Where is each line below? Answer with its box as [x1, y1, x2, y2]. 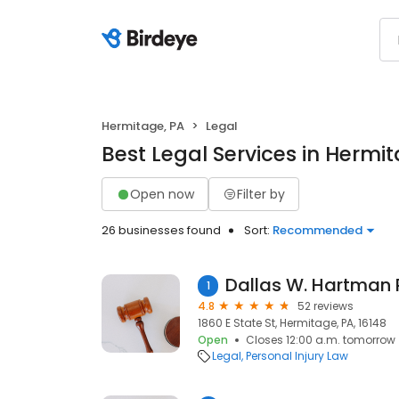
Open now [130, 184, 194, 203]
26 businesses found [102, 222, 221, 239]
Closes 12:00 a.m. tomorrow [246, 332, 395, 347]
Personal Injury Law [246, 348, 348, 363]
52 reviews [297, 298, 354, 313]
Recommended [273, 222, 362, 239]
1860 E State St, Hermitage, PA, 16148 [198, 315, 387, 330]
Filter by [237, 184, 285, 203]
